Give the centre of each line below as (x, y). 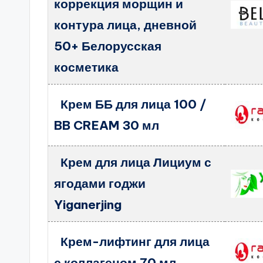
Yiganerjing (88, 205)
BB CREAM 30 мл (107, 125)
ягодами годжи (100, 183)
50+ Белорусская (108, 46)
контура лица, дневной (126, 25)
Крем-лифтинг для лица (135, 242)
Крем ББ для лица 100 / (133, 104)
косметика (87, 67)
